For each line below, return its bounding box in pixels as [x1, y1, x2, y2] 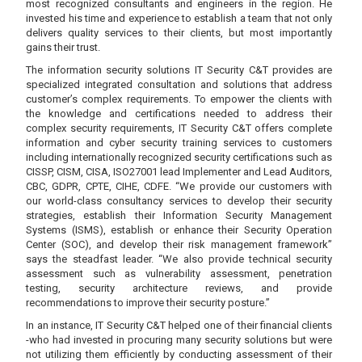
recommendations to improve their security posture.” [26, 297, 271, 309]
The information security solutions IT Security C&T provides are [26, 64, 333, 77]
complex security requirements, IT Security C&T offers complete [26, 122, 333, 135]
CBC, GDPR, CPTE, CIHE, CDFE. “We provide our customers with [26, 180, 333, 193]
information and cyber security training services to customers [26, 137, 333, 149]
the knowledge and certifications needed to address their [26, 107, 333, 120]
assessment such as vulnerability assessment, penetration [26, 267, 333, 280]
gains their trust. [26, 41, 101, 54]
